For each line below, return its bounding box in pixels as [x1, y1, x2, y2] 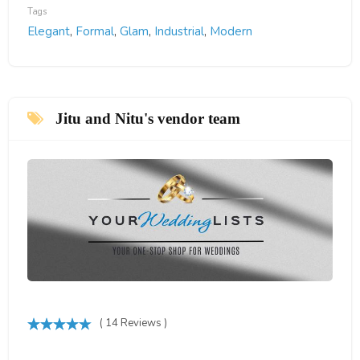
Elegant [27, 23, 70, 40]
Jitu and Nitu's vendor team [51, 110, 240, 128]
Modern [209, 23, 252, 40]
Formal [75, 23, 114, 40]
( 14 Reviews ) [99, 316, 167, 331]
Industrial [153, 23, 204, 40]
